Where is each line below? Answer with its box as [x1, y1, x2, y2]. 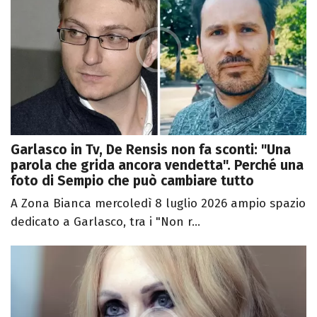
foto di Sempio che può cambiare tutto [11, 172, 254, 189]
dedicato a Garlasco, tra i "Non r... [11, 214, 200, 229]
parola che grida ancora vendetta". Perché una [11, 156, 304, 173]
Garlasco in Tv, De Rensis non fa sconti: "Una [11, 141, 291, 158]
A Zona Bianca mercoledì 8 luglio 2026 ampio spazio [11, 195, 306, 211]
